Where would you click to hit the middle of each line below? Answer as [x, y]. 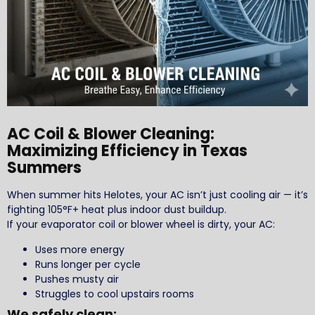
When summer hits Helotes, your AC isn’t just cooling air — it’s [157, 194]
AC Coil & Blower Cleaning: [111, 134]
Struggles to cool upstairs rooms [115, 294]
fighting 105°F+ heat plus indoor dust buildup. [117, 209]
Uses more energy [80, 249]
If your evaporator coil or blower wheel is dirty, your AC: [141, 224]
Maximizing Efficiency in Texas [127, 150]
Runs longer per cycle [88, 264]
